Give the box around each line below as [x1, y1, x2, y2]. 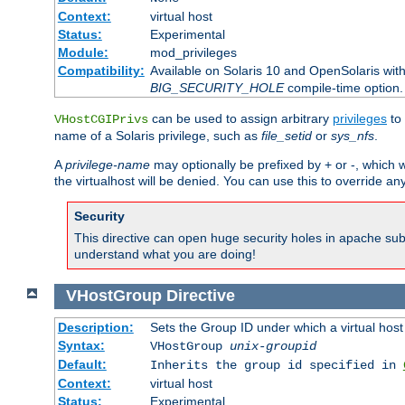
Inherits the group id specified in [149, 357, 403, 372]
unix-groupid [229, 338, 316, 353]
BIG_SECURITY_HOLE [149, 80, 284, 96]
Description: [57, 319, 134, 334]
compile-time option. [283, 80, 403, 96]
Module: [57, 45, 108, 61]
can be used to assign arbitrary [148, 111, 333, 127]
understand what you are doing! [74, 247, 256, 262]
